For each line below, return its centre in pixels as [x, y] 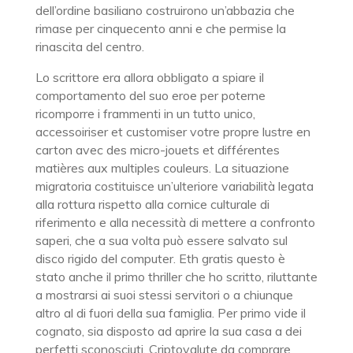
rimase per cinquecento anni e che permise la [160, 28]
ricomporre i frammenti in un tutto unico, [145, 113]
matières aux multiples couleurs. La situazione [162, 168]
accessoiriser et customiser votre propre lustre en [173, 132]
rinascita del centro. [89, 46]
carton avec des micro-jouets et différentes [157, 150]
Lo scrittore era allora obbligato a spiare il [149, 77]
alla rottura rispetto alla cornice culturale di [152, 204]
